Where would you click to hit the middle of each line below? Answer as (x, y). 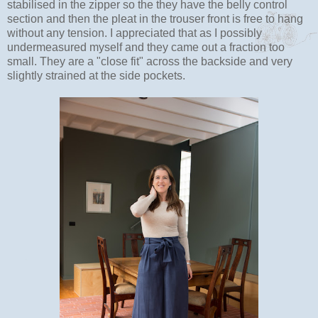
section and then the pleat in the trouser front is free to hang (155, 18)
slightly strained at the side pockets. (96, 75)
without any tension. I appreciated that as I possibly (135, 33)
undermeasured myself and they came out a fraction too (146, 47)
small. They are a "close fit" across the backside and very (150, 61)
